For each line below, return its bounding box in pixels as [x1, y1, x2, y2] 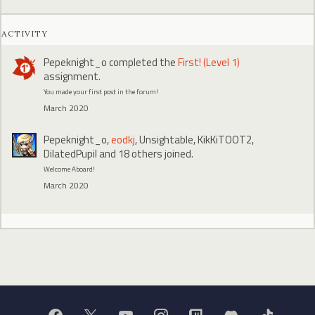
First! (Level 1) [178, 53, 240, 70]
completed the [107, 53, 178, 70]
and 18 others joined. [97, 145, 193, 162]
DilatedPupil [44, 145, 97, 162]
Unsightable [139, 131, 193, 148]
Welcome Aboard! [44, 163, 95, 174]
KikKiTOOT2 [198, 131, 252, 148]
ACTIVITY [1, 27, 48, 39]
